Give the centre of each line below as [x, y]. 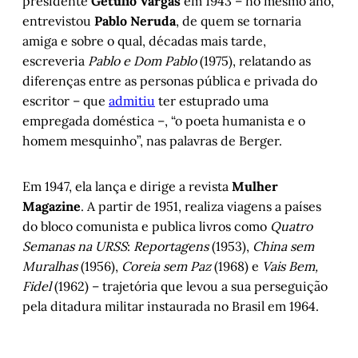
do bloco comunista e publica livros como [146, 227]
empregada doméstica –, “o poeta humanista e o [164, 121]
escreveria [55, 61]
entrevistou [58, 21]
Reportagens [171, 247]
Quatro [291, 227]
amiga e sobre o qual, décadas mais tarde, [144, 41]
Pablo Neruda [135, 21]
